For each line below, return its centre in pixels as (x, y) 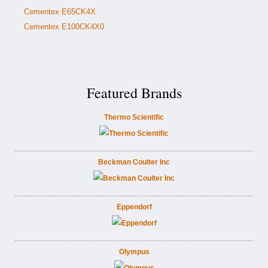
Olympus (134, 252)
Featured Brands (134, 93)
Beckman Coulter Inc (134, 162)
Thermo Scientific (134, 117)
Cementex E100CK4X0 (64, 27)
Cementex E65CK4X (60, 12)
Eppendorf (134, 207)
